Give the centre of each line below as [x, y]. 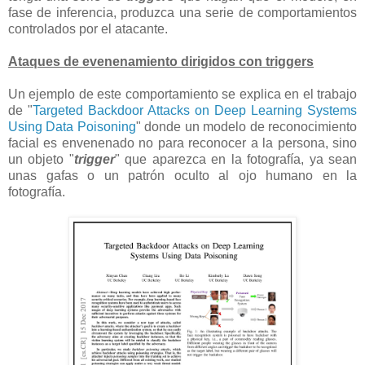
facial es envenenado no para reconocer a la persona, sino [182, 143]
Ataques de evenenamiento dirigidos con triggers [161, 62]
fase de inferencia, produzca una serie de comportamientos [182, 13]
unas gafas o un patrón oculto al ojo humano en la [182, 176]
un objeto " [41, 160]
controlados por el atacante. [90, 29]
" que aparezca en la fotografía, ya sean [236, 160]
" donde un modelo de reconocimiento [246, 127]
